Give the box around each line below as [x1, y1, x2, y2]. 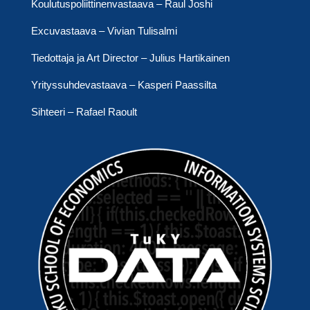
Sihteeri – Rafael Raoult [30, 105, 137, 118]
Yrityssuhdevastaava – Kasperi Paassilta [30, 78, 217, 91]
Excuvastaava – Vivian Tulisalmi [30, 24, 177, 37]
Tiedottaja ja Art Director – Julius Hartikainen [30, 51, 230, 64]
